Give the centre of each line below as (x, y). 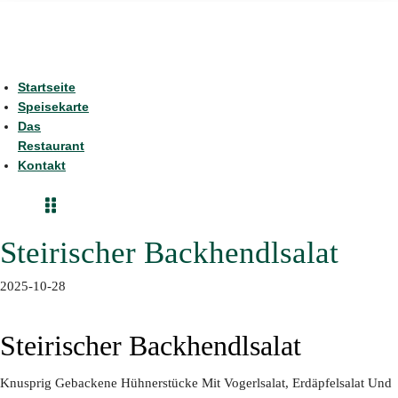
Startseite (47, 87)
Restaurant (51, 145)
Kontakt (42, 165)
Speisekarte (53, 106)
